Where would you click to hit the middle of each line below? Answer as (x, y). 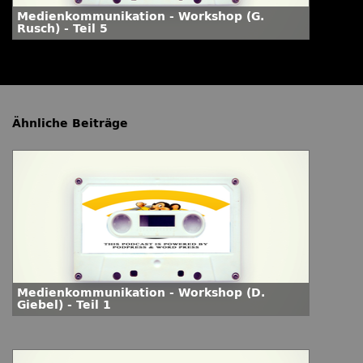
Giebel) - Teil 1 (64, 305)
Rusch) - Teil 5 (62, 29)
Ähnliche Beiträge (70, 124)
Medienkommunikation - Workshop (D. (141, 293)
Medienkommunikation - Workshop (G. (141, 17)
